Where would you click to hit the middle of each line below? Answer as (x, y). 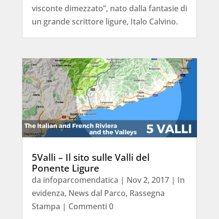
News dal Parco (97, 193)
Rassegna (147, 193)
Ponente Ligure (65, 168)
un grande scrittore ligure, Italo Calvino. (105, 21)
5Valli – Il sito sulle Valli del (90, 158)
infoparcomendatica (80, 180)
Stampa (46, 207)
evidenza (48, 193)
